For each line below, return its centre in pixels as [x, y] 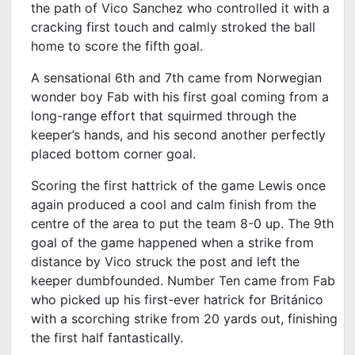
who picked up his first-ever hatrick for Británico [177, 299]
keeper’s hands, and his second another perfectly [179, 134]
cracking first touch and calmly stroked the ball [174, 27]
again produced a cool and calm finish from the [174, 204]
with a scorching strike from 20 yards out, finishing [185, 318]
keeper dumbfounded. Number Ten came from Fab [183, 280]
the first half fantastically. [107, 337]
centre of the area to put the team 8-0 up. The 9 [177, 223]
